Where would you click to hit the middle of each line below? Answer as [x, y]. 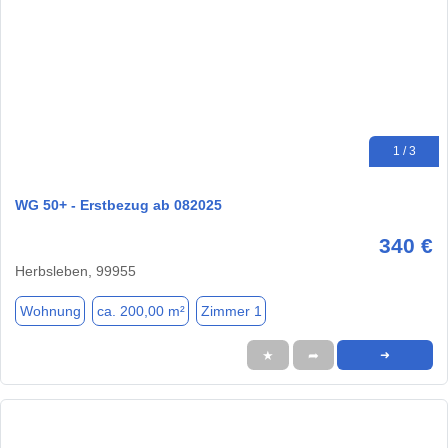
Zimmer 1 [231, 310]
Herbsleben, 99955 [75, 271]
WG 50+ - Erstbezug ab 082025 [118, 205]
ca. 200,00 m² [140, 310]
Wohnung [50, 310]
